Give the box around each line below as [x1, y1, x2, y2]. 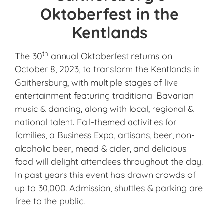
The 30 [15, 50, 42, 62]
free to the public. [15, 195, 85, 207]
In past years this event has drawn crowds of [15, 169, 196, 180]
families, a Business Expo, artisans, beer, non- [15, 129, 195, 141]
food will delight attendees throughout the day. [15, 155, 203, 167]
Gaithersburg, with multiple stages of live [15, 76, 178, 88]
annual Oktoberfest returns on [48, 50, 172, 62]
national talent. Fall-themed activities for [15, 116, 176, 128]
